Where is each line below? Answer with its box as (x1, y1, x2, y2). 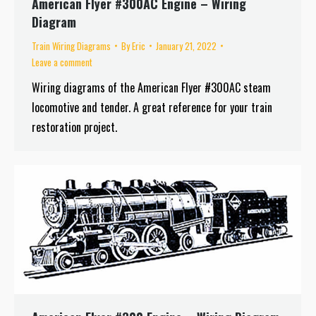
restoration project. (32, 118, 117, 135)
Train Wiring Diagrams (32, 38, 111, 53)
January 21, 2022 (156, 38, 217, 53)
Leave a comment (32, 54, 92, 69)
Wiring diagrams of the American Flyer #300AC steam (32, 78, 271, 96)
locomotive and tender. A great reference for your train (32, 98, 272, 116)
